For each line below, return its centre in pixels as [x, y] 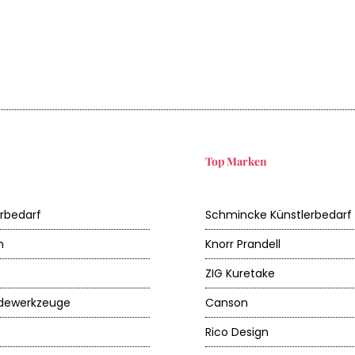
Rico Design [237, 332]
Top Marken [236, 161]
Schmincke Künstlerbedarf [279, 215]
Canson [227, 303]
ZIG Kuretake [240, 273]
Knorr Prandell [243, 244]
